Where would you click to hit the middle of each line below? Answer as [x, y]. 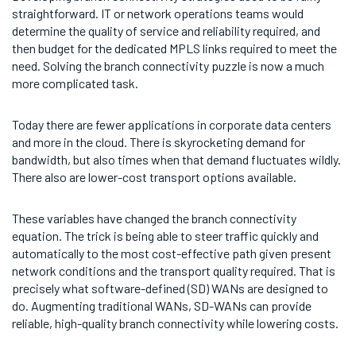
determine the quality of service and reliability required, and [166, 30]
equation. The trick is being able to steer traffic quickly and [165, 235]
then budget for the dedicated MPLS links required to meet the [174, 48]
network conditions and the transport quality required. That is [174, 270]
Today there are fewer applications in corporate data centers [172, 124]
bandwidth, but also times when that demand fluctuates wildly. [176, 159]
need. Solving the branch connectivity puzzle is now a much [168, 65]
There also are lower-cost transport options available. [154, 176]
